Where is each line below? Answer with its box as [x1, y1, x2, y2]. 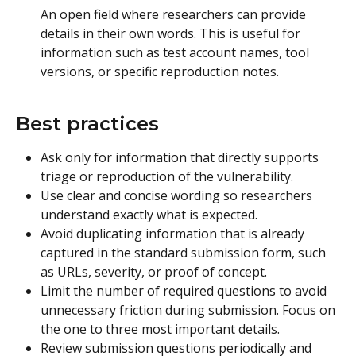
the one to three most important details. [41, 319, 280, 338]
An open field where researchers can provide [41, 6, 309, 24]
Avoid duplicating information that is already [41, 224, 308, 242]
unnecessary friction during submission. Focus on [41, 300, 339, 319]
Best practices [16, 111, 164, 135]
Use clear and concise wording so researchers [41, 186, 315, 204]
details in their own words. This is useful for [41, 25, 304, 43]
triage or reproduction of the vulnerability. [41, 167, 293, 185]
